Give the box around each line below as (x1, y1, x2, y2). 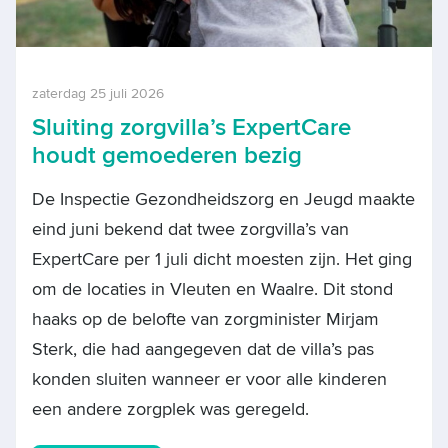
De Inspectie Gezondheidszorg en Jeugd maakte (32, 188, 415, 210)
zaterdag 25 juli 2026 (32, 84, 164, 102)
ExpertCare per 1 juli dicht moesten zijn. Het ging (32, 248, 412, 270)
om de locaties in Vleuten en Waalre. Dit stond (32, 278, 393, 300)
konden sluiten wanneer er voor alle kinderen (32, 368, 387, 390)
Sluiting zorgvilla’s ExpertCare (32, 112, 351, 142)
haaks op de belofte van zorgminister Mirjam (32, 308, 379, 330)
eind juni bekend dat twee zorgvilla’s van (32, 218, 349, 240)
